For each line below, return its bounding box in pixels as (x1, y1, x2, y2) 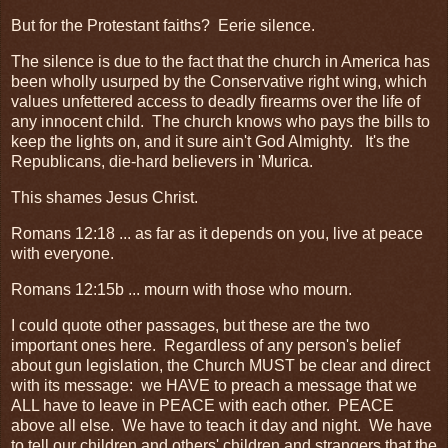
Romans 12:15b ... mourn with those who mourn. (11, 280, 352, 298)
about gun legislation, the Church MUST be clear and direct (11, 356, 430, 374)
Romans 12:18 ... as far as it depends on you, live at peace (11, 224, 423, 242)
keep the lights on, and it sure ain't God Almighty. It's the (11, 133, 410, 151)
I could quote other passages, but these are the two (11, 316, 370, 334)
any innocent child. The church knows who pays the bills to (11, 113, 430, 131)
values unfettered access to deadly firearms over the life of (11, 93, 420, 111)
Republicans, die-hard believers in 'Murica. (11, 153, 321, 171)
